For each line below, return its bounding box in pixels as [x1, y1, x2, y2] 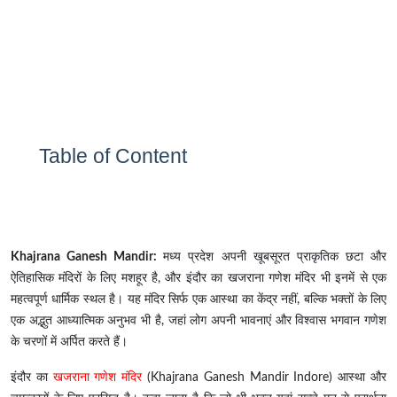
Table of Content [39, 144, 187, 168]
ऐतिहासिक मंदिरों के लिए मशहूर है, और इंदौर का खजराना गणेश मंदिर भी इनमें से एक [11, 272, 386, 285]
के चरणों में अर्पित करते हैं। [11, 336, 128, 349]
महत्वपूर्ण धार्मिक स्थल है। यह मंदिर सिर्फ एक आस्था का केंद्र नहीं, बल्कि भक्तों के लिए [11, 293, 386, 307]
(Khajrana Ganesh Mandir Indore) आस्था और [142, 371, 387, 385]
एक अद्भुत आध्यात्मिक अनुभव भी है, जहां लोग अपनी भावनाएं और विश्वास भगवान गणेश [11, 315, 386, 328]
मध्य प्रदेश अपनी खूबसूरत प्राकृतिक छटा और [163, 251, 387, 264]
